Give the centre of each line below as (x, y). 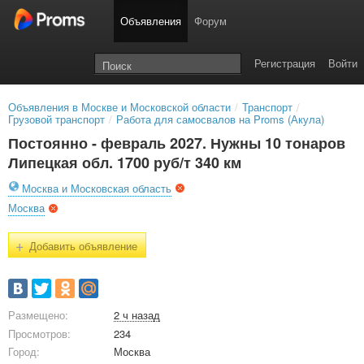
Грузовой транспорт (56, 119)
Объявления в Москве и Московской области (119, 107)
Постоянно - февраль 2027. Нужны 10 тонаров (177, 143)
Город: (24, 351)
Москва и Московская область (97, 188)
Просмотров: (39, 334)
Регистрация (285, 63)
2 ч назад (137, 315)
